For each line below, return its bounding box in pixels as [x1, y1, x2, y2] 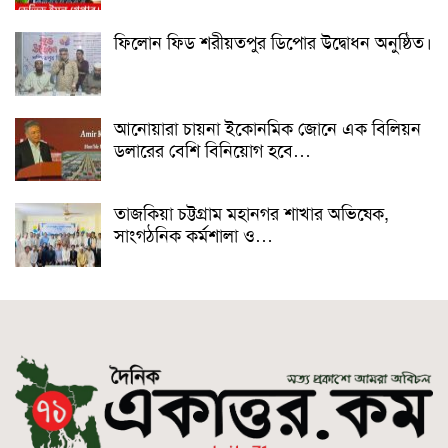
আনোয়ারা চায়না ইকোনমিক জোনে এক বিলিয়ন [114, 116, 421, 141]
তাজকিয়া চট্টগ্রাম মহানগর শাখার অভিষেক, [114, 202, 389, 227]
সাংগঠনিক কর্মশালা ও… [114, 224, 273, 249]
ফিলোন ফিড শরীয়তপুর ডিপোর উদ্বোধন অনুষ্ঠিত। [114, 31, 432, 56]
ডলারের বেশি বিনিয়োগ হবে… [114, 138, 311, 163]
